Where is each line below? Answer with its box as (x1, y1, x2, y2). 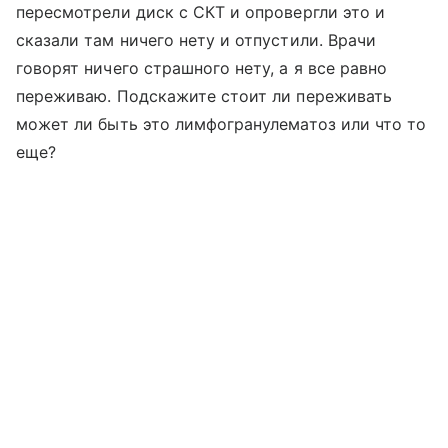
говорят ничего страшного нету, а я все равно (16, 58, 388, 78)
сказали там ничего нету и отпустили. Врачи (16, 30, 377, 50)
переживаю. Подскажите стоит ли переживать (16, 86, 392, 106)
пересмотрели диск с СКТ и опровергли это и (16, 2, 386, 22)
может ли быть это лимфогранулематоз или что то (16, 114, 427, 134)
